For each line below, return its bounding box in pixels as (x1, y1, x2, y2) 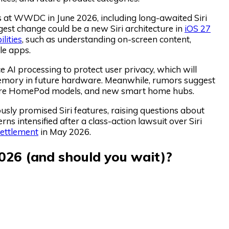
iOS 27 (185, 23, 211, 34)
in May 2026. (38, 126, 91, 138)
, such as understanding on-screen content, (22, 34, 191, 45)
